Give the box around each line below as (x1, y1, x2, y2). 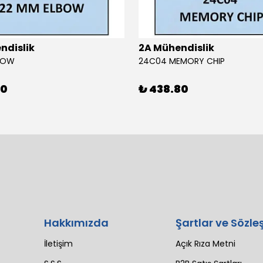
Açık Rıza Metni (175, 237, 235, 249)
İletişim (44, 237, 73, 249)
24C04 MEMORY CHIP (139, 55, 225, 67)
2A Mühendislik (139, 41, 214, 55)
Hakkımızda (44, 215, 109, 230)
